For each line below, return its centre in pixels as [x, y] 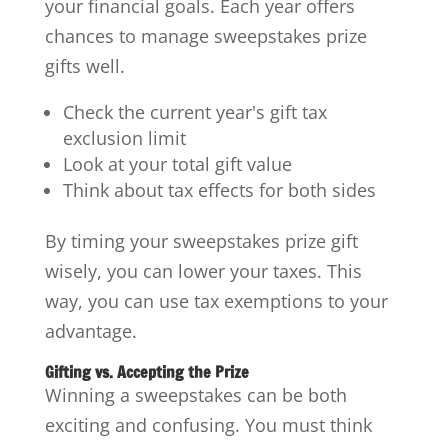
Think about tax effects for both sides [219, 189]
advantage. [90, 330]
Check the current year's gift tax [194, 111]
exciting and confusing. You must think [208, 424]
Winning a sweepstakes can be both [195, 394]
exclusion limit [124, 137]
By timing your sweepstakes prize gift [201, 240]
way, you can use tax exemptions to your [216, 300]
